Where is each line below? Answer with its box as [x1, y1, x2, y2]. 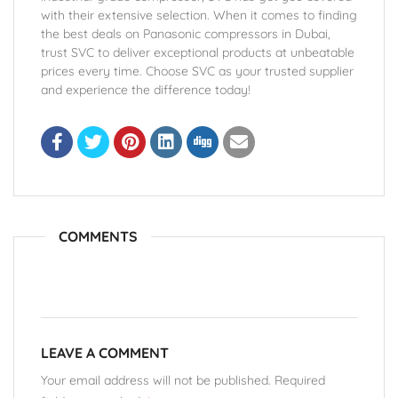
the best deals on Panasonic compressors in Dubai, [41, 26, 330, 42]
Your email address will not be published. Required [41, 372, 325, 388]
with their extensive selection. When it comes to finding [41, 7, 357, 23]
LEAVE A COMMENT [41, 344, 169, 362]
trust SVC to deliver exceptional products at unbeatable [41, 44, 354, 60]
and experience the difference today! [41, 82, 251, 98]
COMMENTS [59, 227, 138, 245]
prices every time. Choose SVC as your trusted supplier [41, 63, 354, 79]
